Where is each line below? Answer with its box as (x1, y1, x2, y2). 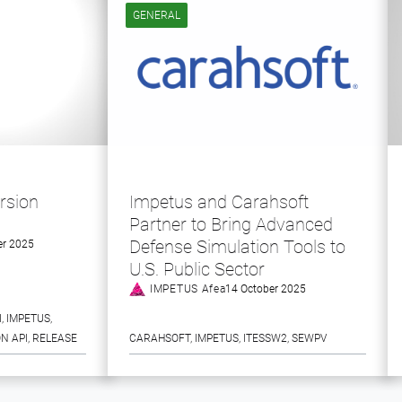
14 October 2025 (225, 283, 307, 295)
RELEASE (32, 332, 77, 345)
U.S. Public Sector (129, 258, 265, 280)
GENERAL (133, 9, 180, 22)
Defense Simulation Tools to (129, 236, 345, 258)
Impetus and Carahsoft (129, 191, 309, 213)
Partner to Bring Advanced (129, 214, 333, 235)
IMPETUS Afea (150, 283, 226, 295)
